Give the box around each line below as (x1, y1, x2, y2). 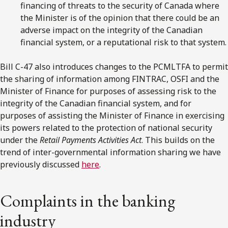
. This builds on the (141, 134, 215, 146)
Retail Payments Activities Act (40, 134, 141, 146)
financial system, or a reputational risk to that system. (20, 36, 226, 48)
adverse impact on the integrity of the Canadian (20, 24, 203, 36)
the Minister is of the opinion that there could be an (20, 12, 219, 23)
